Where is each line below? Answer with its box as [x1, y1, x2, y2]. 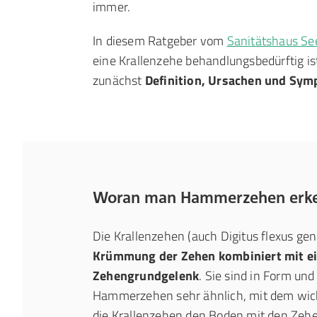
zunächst [93, 71, 145, 90]
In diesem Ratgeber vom [93, 31, 227, 50]
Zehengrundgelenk [93, 266, 200, 285]
